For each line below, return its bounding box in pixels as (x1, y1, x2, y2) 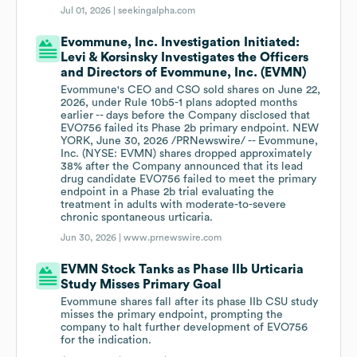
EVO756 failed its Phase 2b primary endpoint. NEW (61, 123, 320, 135)
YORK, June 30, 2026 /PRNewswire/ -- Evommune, (61, 135, 319, 147)
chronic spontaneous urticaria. (61, 212, 214, 224)
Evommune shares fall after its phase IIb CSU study (61, 296, 319, 308)
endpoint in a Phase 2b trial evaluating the (61, 186, 275, 198)
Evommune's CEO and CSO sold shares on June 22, (61, 84, 321, 96)
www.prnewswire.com (124, 233, 222, 243)
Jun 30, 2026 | (61, 233, 124, 243)
